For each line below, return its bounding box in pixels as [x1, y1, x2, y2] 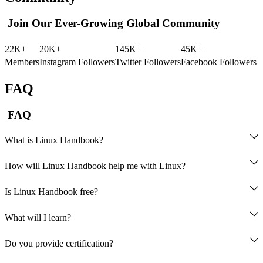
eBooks [110, 222, 138, 233]
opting [232, 210, 256, 220]
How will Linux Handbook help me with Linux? [5, 161, 186, 171]
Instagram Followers [39, 56, 115, 67]
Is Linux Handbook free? [5, 187, 98, 197]
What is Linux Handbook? [5, 135, 103, 146]
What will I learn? [5, 213, 71, 223]
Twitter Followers [115, 56, 181, 67]
